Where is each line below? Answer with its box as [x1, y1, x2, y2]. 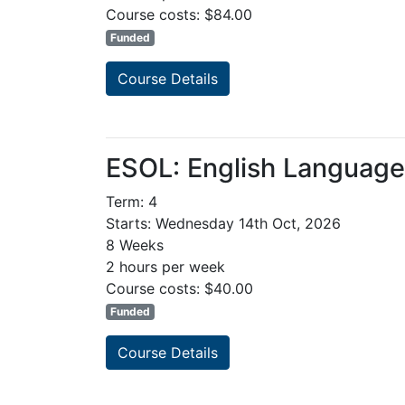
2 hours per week [106, 258, 225, 277]
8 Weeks [106, 236, 164, 255]
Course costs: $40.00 [106, 279, 253, 298]
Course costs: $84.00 [106, 5, 252, 24]
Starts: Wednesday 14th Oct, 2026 [106, 214, 341, 233]
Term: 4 [106, 193, 157, 212]
